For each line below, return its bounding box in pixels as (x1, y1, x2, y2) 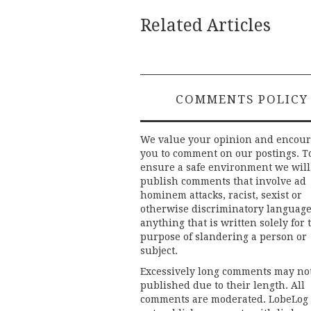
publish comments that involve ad (140, 176, 306, 187)
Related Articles (140, 15, 271, 36)
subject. (140, 245, 178, 257)
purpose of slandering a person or (140, 231, 307, 243)
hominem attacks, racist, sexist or (140, 190, 302, 201)
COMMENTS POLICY (176, 92, 308, 107)
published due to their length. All (140, 280, 305, 292)
